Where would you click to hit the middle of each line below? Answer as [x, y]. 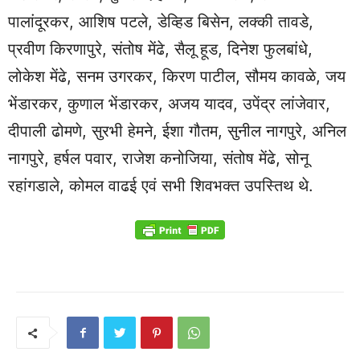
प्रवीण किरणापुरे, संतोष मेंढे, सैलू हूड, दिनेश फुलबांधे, [160, 49]
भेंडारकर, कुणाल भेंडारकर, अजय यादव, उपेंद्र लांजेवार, [169, 104]
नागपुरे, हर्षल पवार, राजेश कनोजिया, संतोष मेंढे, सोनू [158, 159]
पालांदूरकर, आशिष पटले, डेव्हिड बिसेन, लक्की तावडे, [161, 22]
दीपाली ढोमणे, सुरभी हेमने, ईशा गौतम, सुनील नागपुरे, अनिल [177, 131]
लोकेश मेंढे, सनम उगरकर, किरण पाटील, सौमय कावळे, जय [177, 77]
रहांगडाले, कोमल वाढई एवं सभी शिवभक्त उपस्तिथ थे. [161, 186]
